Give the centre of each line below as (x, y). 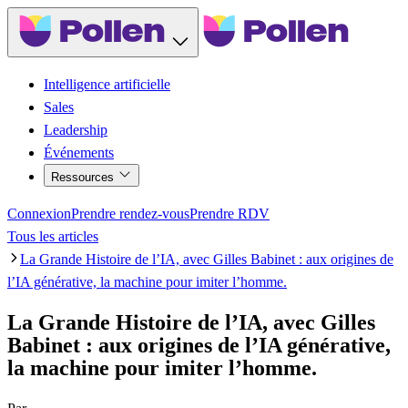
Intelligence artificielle (107, 84)
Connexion (39, 213)
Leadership (76, 129)
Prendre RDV (229, 213)
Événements (79, 152)
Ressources (84, 177)
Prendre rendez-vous (130, 213)
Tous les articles (53, 236)
